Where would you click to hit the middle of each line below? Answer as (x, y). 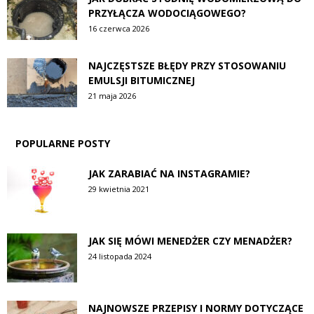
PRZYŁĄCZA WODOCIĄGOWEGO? (167, 13)
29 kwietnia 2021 (119, 189)
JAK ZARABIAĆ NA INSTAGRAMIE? (169, 173)
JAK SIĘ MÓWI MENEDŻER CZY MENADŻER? (190, 240)
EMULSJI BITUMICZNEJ (142, 80)
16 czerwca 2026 (119, 28)
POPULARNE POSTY (63, 143)
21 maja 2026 (112, 95)
